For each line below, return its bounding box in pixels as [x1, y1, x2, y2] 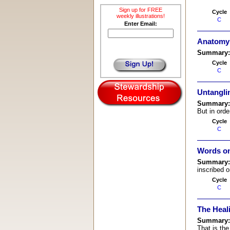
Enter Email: [124, 21, 157, 27]
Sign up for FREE [119, 7, 162, 13]
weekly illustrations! [116, 13, 165, 19]
